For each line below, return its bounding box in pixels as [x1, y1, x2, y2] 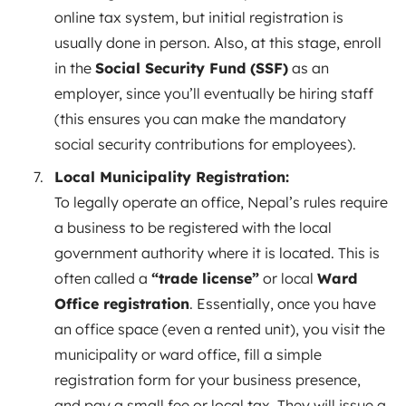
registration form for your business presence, [54, 370, 361, 389]
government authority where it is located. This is [54, 243, 380, 262]
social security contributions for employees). [54, 134, 356, 153]
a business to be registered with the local [54, 217, 332, 237]
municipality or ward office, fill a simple [54, 344, 322, 363]
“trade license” [151, 268, 259, 287]
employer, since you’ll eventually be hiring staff [54, 83, 373, 102]
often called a [54, 268, 151, 287]
